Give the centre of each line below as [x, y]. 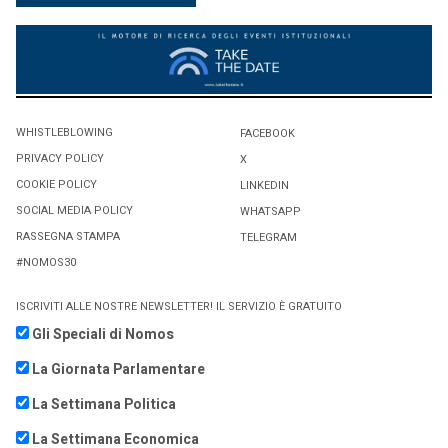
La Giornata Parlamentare [118, 369]
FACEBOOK [267, 134]
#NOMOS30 [46, 263]
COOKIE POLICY [56, 185]
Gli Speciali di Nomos [103, 334]
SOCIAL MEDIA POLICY [74, 211]
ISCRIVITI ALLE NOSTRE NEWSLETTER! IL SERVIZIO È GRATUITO [179, 307]
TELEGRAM [268, 238]
